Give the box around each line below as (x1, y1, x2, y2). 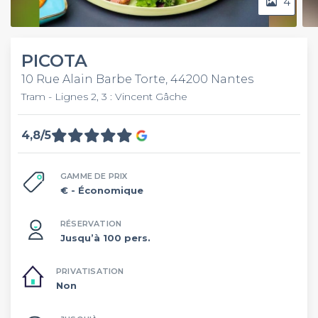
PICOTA (21, 50, 87, 71)
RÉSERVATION (60, 218, 122, 229)
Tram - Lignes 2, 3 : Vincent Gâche (21, 90, 187, 103)
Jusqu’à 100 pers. (60, 231, 150, 243)
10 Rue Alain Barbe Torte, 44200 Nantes (21, 72, 253, 86)
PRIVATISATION (56, 266, 124, 276)
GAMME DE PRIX (60, 170, 128, 181)
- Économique (71, 184, 143, 196)
